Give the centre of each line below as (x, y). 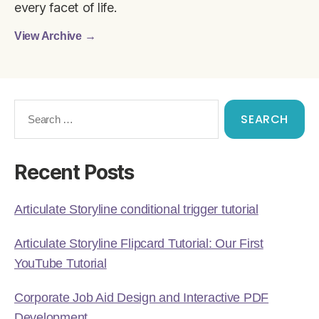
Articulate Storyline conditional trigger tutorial (136, 210)
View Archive (49, 36)
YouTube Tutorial (61, 264)
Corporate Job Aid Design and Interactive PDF (142, 298)
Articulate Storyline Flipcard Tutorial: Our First (139, 244)
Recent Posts (74, 173)
